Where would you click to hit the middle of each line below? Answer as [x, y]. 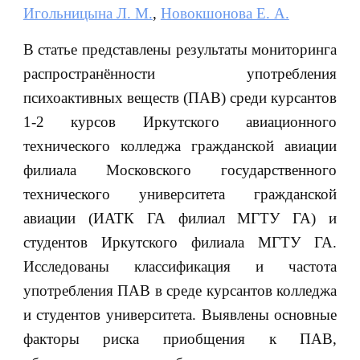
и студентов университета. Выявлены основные [180, 314]
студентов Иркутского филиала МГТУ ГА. [180, 242]
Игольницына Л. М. [88, 14]
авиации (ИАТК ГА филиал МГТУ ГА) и [180, 218]
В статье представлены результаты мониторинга [180, 49]
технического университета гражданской [180, 194]
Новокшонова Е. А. [225, 14]
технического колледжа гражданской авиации [180, 145]
